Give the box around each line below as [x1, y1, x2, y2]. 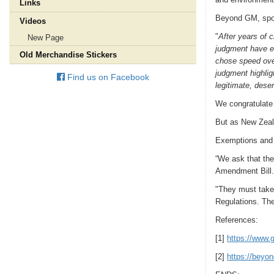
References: [215, 215, 258, 224]
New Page [28, 33, 64, 42]
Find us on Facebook [64, 72, 149, 82]
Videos [20, 17, 46, 26]
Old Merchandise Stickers [20, 50, 117, 59]
